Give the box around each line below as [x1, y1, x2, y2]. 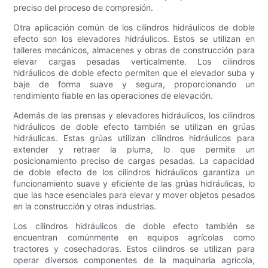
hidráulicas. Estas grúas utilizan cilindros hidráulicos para [13, 133, 255, 144]
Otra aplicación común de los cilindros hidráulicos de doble [13, 22, 255, 33]
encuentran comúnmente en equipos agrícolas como [13, 232, 255, 243]
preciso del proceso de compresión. [13, 2, 154, 13]
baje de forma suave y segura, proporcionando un [13, 79, 255, 90]
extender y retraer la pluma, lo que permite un [13, 144, 255, 155]
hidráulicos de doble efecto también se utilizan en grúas [13, 121, 255, 132]
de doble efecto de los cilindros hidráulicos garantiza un [13, 167, 255, 178]
